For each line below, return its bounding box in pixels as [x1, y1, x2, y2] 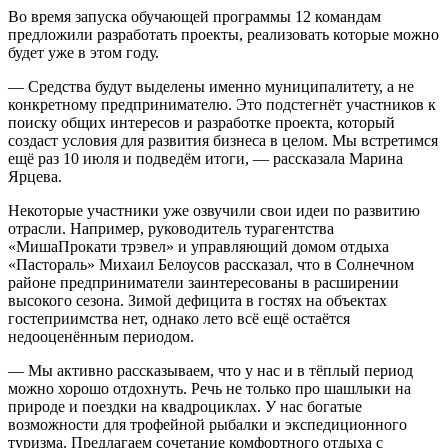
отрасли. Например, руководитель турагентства [8, 219, 334, 237]
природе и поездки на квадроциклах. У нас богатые [8, 397, 362, 415]
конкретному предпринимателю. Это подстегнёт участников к [8, 95, 436, 113]
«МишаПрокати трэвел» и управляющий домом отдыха [8, 237, 389, 255]
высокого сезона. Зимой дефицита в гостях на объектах [8, 291, 387, 309]
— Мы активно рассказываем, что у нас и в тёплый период [8, 361, 413, 379]
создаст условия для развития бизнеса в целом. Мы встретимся [8, 131, 438, 149]
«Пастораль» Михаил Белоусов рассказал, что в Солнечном [8, 255, 414, 273]
